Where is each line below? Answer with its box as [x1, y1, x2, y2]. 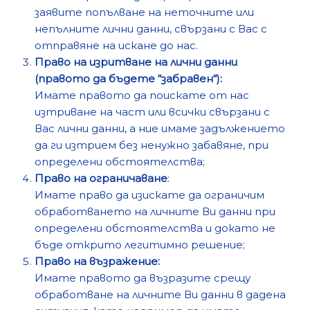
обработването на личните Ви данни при [35, 205, 275, 218]
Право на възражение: [35, 255, 160, 268]
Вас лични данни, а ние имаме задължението [35, 122, 285, 135]
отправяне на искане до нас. [35, 39, 198, 52]
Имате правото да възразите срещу [35, 271, 250, 284]
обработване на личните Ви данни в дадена [35, 288, 286, 301]
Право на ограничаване [35, 172, 167, 185]
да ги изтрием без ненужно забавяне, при [35, 138, 268, 152]
